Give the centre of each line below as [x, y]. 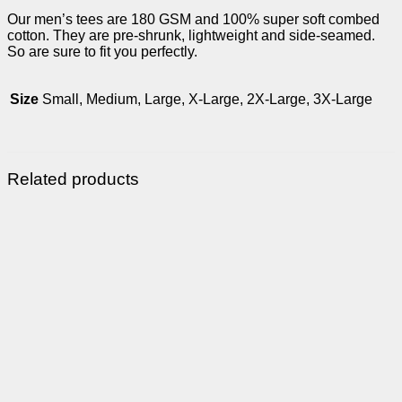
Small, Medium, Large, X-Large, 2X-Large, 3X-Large [207, 100]
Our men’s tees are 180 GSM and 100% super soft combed [193, 20]
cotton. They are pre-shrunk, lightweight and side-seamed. [191, 36]
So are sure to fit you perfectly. [102, 52]
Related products [73, 179]
